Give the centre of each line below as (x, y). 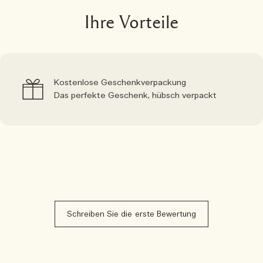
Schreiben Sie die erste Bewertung (131, 214)
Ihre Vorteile (131, 22)
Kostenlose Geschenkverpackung (120, 82)
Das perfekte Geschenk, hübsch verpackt (135, 95)
